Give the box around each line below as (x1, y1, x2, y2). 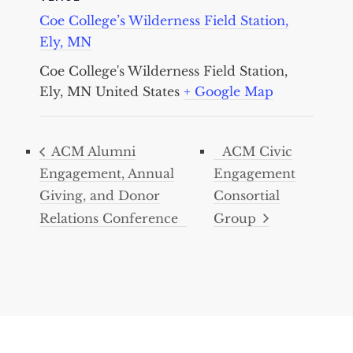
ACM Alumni (48, 143, 136, 159)
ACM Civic (221, 143, 292, 159)
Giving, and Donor (39, 188, 160, 204)
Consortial (213, 188, 280, 204)
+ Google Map (184, 83, 273, 99)
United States (95, 83, 180, 99)
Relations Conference (39, 210, 178, 226)
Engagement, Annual (39, 165, 174, 182)
